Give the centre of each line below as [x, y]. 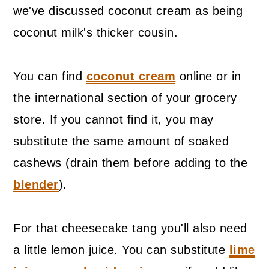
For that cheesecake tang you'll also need [130, 228]
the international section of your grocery [125, 98]
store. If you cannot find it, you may [113, 120]
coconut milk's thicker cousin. [96, 33]
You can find [50, 77]
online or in [208, 77]
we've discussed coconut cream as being [128, 11]
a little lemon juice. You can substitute [121, 250]
